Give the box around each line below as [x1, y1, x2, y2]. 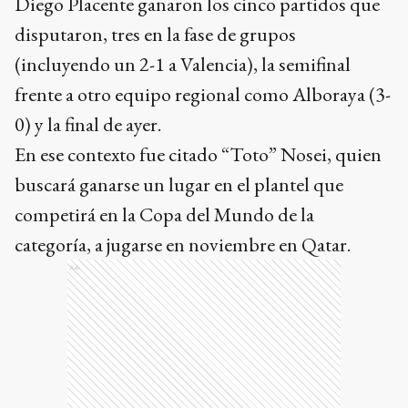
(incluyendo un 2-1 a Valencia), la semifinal [15, 51, 351, 77]
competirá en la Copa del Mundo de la [15, 201, 314, 228]
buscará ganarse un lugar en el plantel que [15, 171, 343, 198]
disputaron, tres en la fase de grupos [15, 21, 296, 47]
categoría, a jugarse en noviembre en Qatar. [15, 231, 351, 258]
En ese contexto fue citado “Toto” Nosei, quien [15, 141, 382, 168]
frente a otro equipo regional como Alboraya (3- [15, 81, 391, 107]
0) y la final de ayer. [15, 111, 161, 138]
